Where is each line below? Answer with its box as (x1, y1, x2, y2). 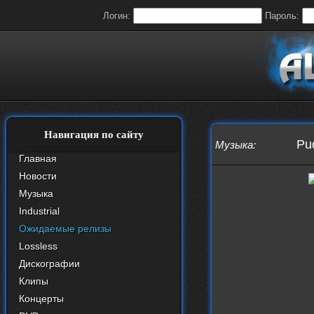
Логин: (102, 11, 133, 21)
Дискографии (19, 258, 80, 269)
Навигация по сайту (44, 129, 144, 140)
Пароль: (264, 11, 302, 21)
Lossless (19, 240, 57, 252)
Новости (19, 170, 57, 182)
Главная (19, 153, 57, 164)
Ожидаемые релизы (19, 223, 111, 234)
